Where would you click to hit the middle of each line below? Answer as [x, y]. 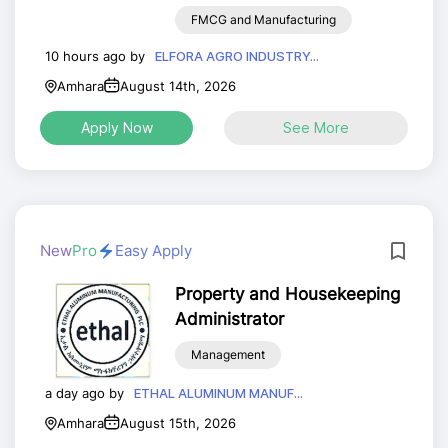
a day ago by [84, 392]
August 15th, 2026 [178, 423]
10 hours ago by [95, 55]
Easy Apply [153, 250]
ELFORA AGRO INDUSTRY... [237, 56]
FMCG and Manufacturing [263, 19]
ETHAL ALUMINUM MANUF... [218, 393]
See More [316, 127]
